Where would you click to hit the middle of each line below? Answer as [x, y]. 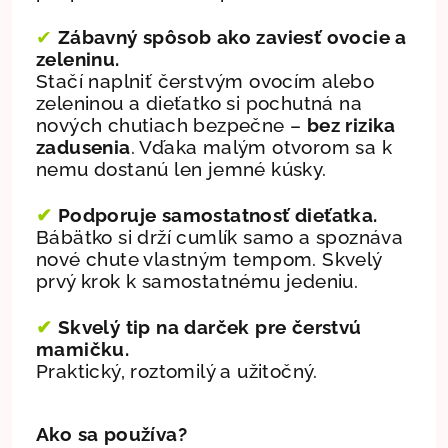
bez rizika [351, 124]
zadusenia [83, 146]
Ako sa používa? [111, 433]
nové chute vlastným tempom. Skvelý [209, 258]
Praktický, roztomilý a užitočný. [177, 370]
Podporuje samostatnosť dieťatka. [215, 214]
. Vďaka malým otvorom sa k [261, 146]
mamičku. [83, 348]
